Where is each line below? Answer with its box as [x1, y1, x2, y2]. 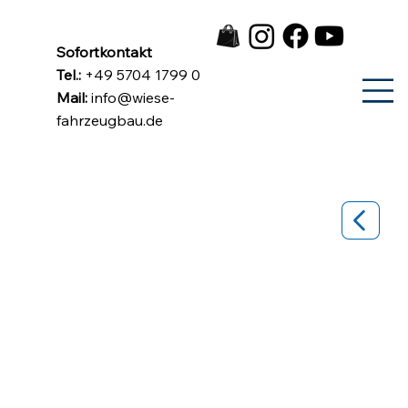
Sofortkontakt [56, 43, 156, 62]
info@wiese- [90, 88, 175, 107]
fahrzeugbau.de [56, 111, 163, 130]
